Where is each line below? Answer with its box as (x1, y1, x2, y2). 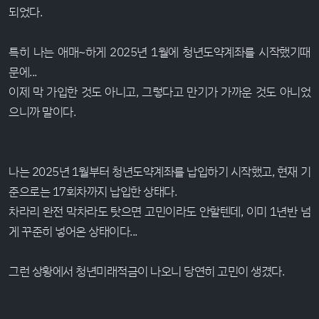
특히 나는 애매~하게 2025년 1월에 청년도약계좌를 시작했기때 (9, 43, 310, 60)
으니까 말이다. (9, 103, 75, 120)
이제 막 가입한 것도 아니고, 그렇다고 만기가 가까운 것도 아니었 (9, 83, 310, 100)
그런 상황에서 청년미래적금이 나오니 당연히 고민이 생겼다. (9, 263, 284, 279)
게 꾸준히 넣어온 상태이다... (9, 223, 137, 239)
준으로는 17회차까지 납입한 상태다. (9, 183, 177, 199)
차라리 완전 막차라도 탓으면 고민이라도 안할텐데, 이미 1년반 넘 (9, 203, 310, 219)
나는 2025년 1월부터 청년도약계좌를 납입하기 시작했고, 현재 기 (9, 163, 310, 179)
